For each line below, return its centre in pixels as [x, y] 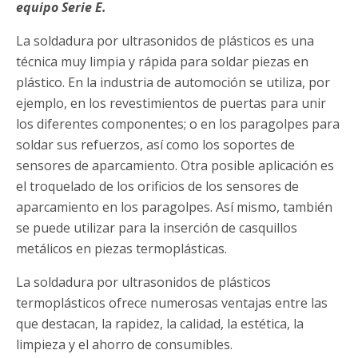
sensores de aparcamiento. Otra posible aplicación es [175, 166]
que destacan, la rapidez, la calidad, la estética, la [160, 324]
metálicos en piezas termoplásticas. [121, 249]
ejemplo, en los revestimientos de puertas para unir [171, 103]
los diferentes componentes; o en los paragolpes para [178, 124]
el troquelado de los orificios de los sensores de [157, 187]
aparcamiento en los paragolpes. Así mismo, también [174, 207]
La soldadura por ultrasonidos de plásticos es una [165, 41]
